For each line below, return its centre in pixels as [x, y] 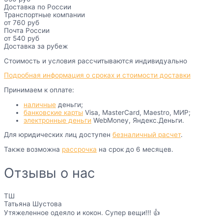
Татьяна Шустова [33, 204]
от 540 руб [22, 39]
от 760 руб [22, 23]
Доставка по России [38, 7]
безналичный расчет [147, 135]
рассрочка [79, 150]
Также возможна [33, 150]
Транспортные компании [44, 15]
